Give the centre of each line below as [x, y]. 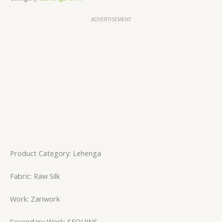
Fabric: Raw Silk [35, 176]
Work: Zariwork [35, 198]
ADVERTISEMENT [111, 19]
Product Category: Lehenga [55, 153]
